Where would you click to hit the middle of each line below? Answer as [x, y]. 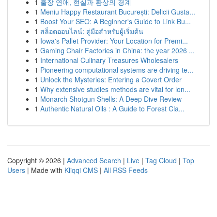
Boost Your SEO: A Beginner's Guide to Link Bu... [116, 21]
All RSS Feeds [126, 170]
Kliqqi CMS [81, 170]
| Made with [45, 170]
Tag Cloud [161, 160]
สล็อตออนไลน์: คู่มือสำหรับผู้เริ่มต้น [92, 31]
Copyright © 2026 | [37, 160]
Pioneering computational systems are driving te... [117, 70]
